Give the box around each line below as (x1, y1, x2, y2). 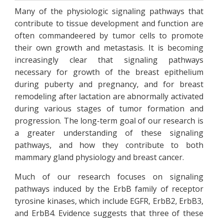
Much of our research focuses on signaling (15, 171, 203, 182)
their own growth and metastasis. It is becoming (15, 42, 203, 53)
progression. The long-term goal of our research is (15, 115, 203, 126)
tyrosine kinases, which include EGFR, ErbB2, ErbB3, (15, 196, 203, 206)
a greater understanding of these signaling (15, 127, 203, 138)
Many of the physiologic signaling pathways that (15, 6, 203, 17)
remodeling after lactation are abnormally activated (15, 91, 203, 102)
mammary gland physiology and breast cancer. (15, 152, 186, 163)
